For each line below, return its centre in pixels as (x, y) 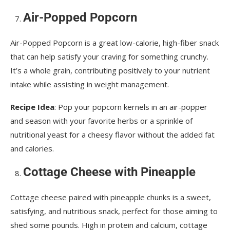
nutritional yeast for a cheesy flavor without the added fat (112, 135)
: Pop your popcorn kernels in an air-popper (131, 107)
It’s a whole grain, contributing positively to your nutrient (110, 71)
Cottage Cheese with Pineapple (109, 172)
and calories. (32, 149)
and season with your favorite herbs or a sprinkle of (101, 121)
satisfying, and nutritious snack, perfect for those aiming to (114, 211)
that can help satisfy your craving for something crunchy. (109, 57)
